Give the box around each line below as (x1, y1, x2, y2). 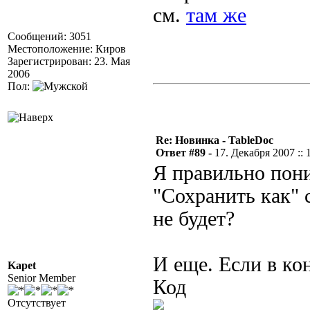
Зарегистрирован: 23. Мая (8, 55, 130, 67)
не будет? (153, 208, 235, 230)
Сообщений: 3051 (8, 30, 91, 42)
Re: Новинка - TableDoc (156, 134, 273, 146)
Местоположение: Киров (8, 43, 126, 55)
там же (186, 4, 246, 26)
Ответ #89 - (156, 147, 215, 158)
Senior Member (8, 272, 75, 284)
